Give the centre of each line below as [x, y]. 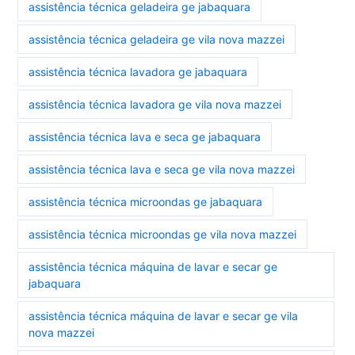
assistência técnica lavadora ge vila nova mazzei [155, 104]
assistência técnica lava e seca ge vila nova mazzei [162, 169]
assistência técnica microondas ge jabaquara [146, 202]
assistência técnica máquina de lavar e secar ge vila [164, 316]
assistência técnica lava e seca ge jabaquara [145, 137]
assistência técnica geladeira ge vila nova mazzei [157, 39]
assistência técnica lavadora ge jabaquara [138, 72]
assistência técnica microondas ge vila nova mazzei [163, 234]
